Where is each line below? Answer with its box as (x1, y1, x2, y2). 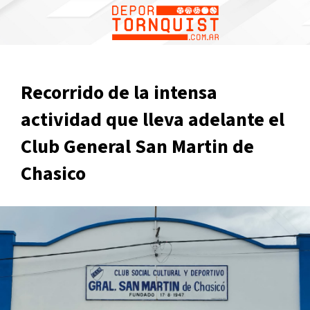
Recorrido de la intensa (21, 79, 217, 107)
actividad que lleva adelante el (21, 106, 284, 134)
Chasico (21, 160, 86, 188)
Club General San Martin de (21, 133, 254, 161)
